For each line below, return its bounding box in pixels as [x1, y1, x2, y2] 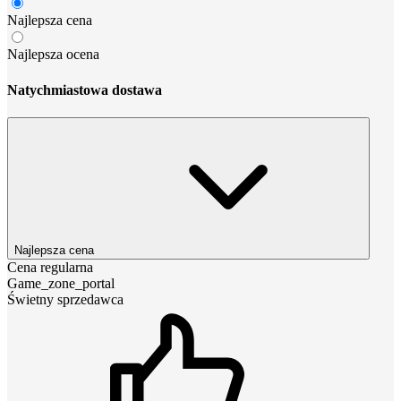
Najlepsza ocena [7, 47, 99, 63]
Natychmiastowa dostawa [7, 81, 162, 98]
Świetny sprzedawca [7, 291, 124, 307]
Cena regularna [7, 259, 93, 275]
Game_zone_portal [7, 275, 115, 291]
